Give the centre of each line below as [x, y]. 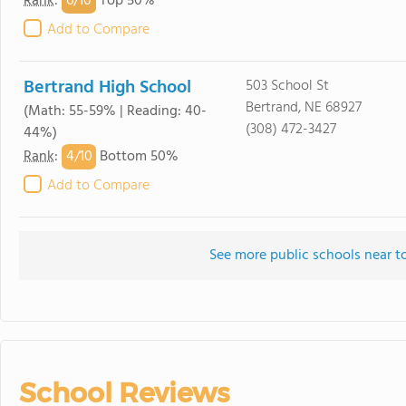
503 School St [287, 86]
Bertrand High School [107, 88]
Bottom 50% [137, 157]
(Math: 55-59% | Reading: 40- [115, 111]
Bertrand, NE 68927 [303, 108]
